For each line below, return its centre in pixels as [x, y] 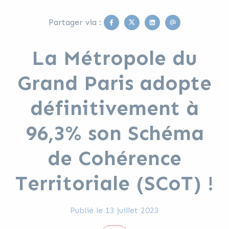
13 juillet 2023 [132, 210]
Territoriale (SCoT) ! [114, 183]
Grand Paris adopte [114, 83]
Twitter [145, 22]
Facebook [130, 22]
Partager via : [75, 22]
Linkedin [168, 22]
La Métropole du [114, 58]
